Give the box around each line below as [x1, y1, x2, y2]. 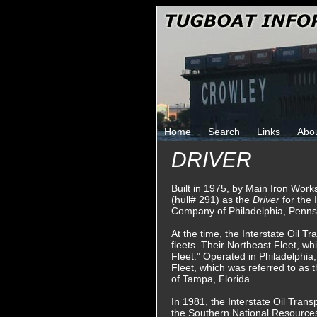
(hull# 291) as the [171, 194, 253, 205]
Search [208, 126, 240, 137]
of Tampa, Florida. [171, 273, 253, 284]
